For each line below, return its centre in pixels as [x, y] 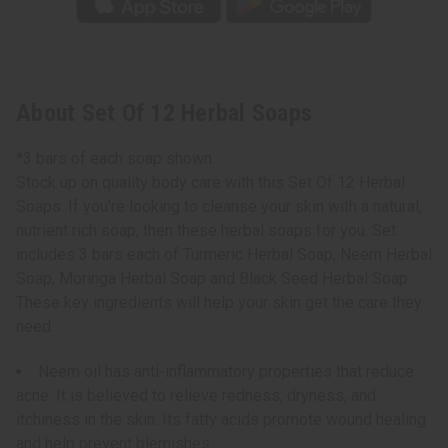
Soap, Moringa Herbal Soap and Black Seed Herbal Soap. [213, 279]
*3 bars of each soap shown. [115, 159]
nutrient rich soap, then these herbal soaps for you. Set [206, 231]
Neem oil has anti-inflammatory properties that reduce [226, 372]
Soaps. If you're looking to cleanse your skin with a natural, [219, 207]
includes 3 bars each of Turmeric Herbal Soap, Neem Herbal [224, 255]
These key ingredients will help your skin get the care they [219, 303]
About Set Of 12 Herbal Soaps [164, 113]
